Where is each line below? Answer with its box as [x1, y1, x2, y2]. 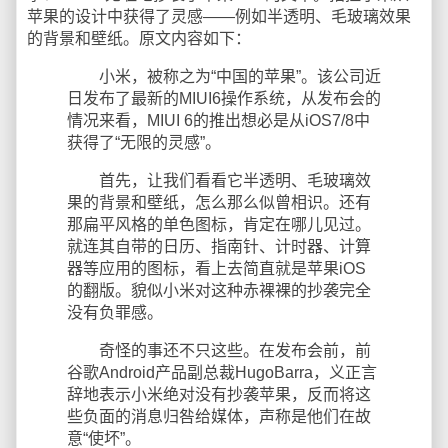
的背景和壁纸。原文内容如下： [27, 30, 251, 47]
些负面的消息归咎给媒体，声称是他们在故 [67, 408, 371, 425]
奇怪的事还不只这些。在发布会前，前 [67, 342, 371, 359]
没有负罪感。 [67, 304, 163, 321]
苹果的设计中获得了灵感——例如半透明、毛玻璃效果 [27, 8, 411, 25]
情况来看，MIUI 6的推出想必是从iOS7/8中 [67, 112, 370, 129]
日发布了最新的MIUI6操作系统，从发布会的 [67, 90, 381, 107]
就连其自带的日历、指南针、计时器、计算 [67, 238, 371, 255]
